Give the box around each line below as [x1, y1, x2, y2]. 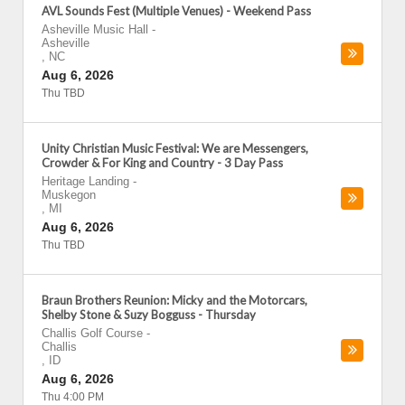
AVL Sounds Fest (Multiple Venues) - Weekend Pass [42, 4, 311, 18]
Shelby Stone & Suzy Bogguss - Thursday [42, 307, 256, 322]
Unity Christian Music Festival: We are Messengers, [42, 141, 308, 155]
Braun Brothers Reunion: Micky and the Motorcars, [42, 293, 307, 307]
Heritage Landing [42, 174, 129, 188]
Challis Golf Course [42, 326, 143, 340]
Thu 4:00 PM [42, 391, 104, 403]
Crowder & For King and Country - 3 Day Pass [42, 155, 283, 170]
